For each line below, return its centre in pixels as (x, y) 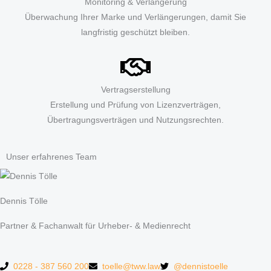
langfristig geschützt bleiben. (135, 32)
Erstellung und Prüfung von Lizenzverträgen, (135, 105)
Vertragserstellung (135, 90)
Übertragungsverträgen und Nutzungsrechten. (135, 120)
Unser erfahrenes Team (51, 157)
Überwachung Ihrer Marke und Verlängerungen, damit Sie (135, 17)
